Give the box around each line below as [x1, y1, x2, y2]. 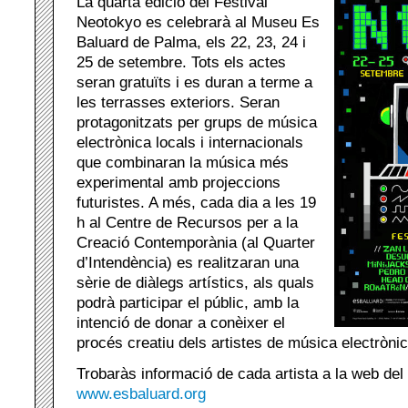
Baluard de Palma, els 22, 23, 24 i [76, 33, 306, 51]
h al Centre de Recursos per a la [76, 213, 298, 231]
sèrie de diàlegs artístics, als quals [76, 273, 314, 291]
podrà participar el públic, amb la [76, 293, 299, 311]
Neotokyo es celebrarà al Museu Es [76, 13, 320, 31]
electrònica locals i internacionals [76, 133, 303, 151]
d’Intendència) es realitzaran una [76, 253, 299, 271]
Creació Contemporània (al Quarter [76, 233, 315, 251]
